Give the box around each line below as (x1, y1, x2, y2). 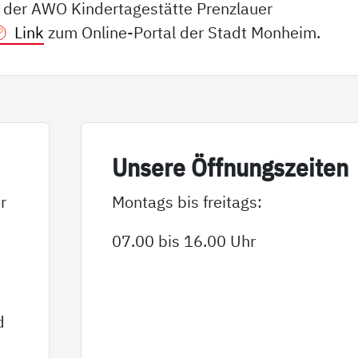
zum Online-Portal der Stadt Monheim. (44, 21, 321, 43)
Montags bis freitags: (111, 190, 262, 213)
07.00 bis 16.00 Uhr (111, 229, 256, 252)
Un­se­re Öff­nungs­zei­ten (111, 152, 348, 184)
